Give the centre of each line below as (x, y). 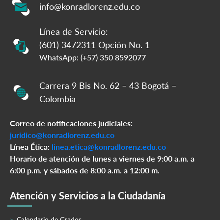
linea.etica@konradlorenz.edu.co (109, 147)
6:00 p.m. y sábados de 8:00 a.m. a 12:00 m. (85, 170)
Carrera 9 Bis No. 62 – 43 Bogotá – (108, 86)
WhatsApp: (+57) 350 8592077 (93, 57)
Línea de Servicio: (74, 32)
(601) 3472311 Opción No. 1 (95, 45)
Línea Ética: (31, 147)
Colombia (57, 99)
